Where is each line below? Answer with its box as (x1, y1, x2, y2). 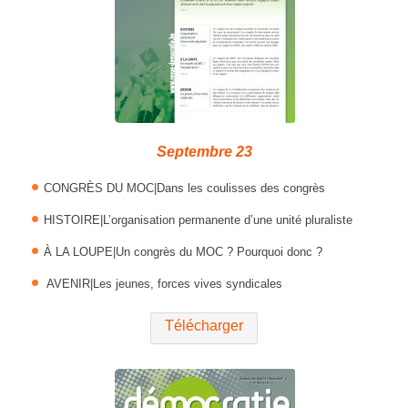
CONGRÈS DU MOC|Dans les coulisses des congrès (44, 181, 326, 196)
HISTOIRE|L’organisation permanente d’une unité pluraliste (44, 213, 353, 228)
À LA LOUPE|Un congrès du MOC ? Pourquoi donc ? (44, 245, 323, 260)
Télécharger (165, 318, 243, 334)
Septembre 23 (156, 144, 252, 160)
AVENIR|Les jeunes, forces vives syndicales (44, 277, 283, 291)
